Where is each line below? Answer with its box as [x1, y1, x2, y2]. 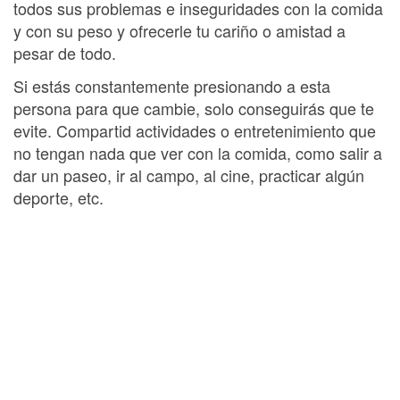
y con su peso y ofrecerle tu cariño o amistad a [13, 18, 346, 42]
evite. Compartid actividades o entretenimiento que [13, 119, 376, 142]
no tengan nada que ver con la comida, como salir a [13, 141, 382, 164]
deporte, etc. [13, 186, 104, 209]
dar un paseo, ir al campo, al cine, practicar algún [13, 163, 364, 187]
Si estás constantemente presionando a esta [13, 74, 330, 97]
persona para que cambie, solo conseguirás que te [13, 96, 374, 120]
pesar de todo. [13, 40, 116, 64]
